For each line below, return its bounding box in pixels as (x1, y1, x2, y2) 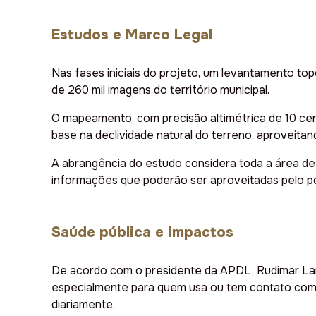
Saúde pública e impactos (51, 224, 233, 242)
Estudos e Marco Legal (51, 26, 212, 44)
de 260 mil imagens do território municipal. (51, 83, 269, 98)
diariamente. (51, 297, 115, 312)
